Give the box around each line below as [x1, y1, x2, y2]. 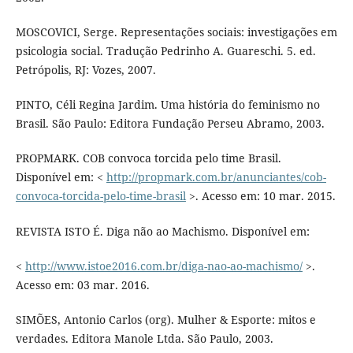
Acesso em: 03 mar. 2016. [15, 277, 150, 292]
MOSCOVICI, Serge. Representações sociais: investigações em [15, 24, 337, 40]
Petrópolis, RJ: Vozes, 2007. [15, 62, 156, 78]
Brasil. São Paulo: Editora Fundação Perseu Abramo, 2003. [15, 116, 325, 132]
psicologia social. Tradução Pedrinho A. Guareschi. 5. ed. [15, 43, 316, 59]
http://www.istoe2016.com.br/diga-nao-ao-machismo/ [24, 258, 303, 273]
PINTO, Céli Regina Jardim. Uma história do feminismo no [15, 97, 320, 113]
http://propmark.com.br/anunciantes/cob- [106, 169, 326, 185]
